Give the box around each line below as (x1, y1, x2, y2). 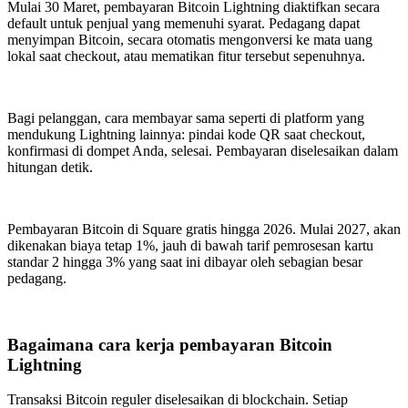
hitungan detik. (7, 159, 93, 175)
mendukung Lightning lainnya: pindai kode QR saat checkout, (7, 127, 365, 142)
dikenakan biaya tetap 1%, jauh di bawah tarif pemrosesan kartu (7, 238, 373, 253)
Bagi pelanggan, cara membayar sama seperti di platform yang (7, 110, 364, 126)
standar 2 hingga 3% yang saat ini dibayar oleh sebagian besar (7, 254, 362, 270)
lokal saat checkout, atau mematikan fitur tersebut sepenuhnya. (7, 48, 365, 64)
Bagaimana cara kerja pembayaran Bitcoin (7, 334, 332, 354)
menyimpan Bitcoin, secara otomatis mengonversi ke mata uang (7, 32, 372, 47)
